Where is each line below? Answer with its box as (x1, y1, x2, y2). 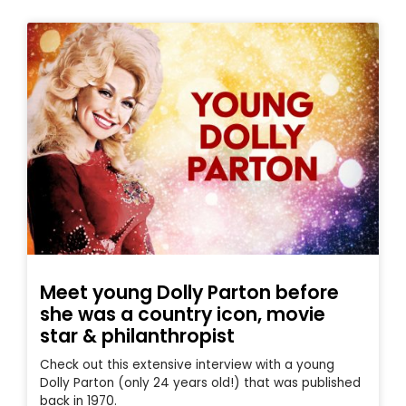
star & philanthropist (40, 323, 235, 350)
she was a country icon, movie (40, 301, 325, 328)
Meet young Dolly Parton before (40, 279, 339, 306)
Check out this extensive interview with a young (40, 356, 334, 374)
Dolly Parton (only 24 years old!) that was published (40, 374, 361, 392)
